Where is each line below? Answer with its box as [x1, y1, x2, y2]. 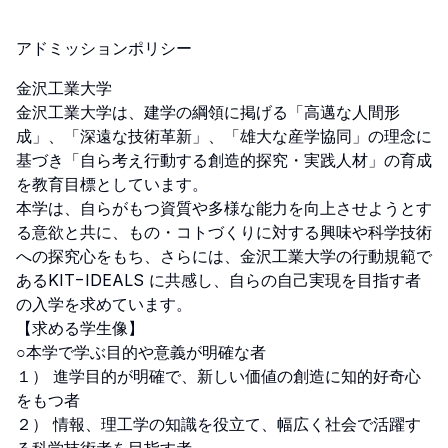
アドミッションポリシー [16, 38, 192, 58]
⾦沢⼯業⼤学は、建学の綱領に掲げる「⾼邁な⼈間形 [16, 102, 400, 122]
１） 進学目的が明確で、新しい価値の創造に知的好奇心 [16, 366, 421, 386]
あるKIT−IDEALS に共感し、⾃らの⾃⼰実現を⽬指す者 [16, 270, 421, 290]
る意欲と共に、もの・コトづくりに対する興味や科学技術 [16, 222, 432, 242]
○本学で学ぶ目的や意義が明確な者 [16, 342, 266, 362]
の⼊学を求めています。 [16, 294, 192, 314]
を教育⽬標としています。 [16, 174, 208, 194]
